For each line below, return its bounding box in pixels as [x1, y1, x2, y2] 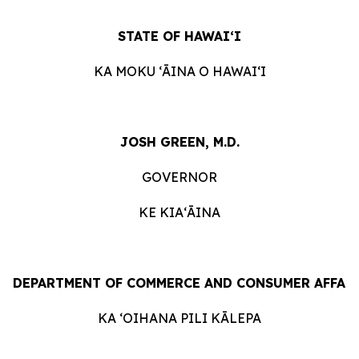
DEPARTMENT [13, 275, 101, 291]
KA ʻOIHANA [98, 310, 177, 326]
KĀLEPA [211, 310, 261, 326]
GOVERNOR [142, 169, 217, 185]
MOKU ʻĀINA [115, 63, 196, 79]
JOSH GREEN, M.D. [119, 134, 240, 150]
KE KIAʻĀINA [139, 204, 220, 220]
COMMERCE [127, 275, 200, 291]
